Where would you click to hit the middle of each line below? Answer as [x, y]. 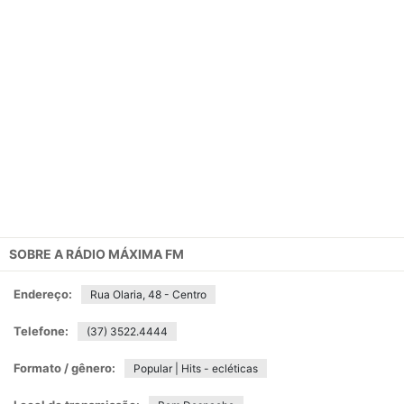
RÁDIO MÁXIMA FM [125, 254]
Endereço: [43, 294]
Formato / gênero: [64, 368]
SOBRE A [37, 254]
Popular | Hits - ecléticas [196, 368]
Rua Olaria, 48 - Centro [148, 294]
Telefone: [41, 331]
